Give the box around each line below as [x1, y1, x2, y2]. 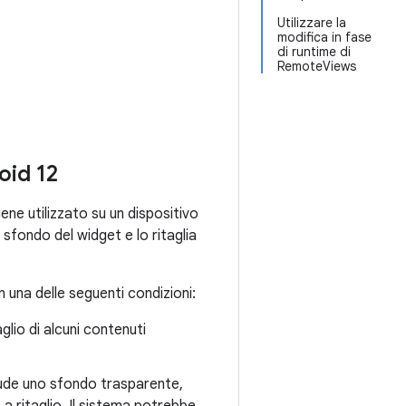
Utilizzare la [277, 14, 346, 31]
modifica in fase [277, 29, 372, 45]
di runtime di [277, 43, 351, 60]
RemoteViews [277, 58, 356, 74]
